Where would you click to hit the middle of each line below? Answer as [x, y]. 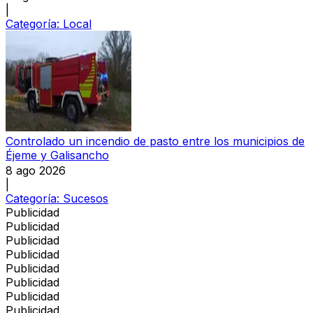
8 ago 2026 [36, 170]
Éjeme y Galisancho [57, 155]
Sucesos [86, 198]
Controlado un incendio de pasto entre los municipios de [155, 141]
